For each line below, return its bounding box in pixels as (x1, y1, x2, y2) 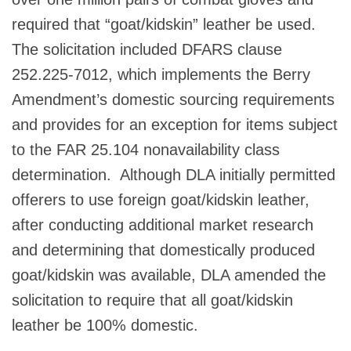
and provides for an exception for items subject (12, 115, 338, 133)
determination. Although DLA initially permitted (12, 165, 335, 183)
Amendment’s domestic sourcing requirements (12, 90, 335, 108)
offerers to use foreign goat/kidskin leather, (12, 190, 309, 208)
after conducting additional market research (12, 215, 313, 233)
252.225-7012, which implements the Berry (12, 65, 310, 83)
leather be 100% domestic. (12, 316, 198, 334)
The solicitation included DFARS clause (12, 40, 282, 58)
